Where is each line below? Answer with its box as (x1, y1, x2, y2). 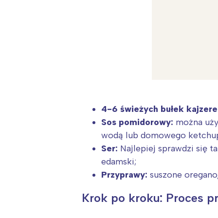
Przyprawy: (101, 169, 147, 180)
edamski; (101, 156, 136, 167)
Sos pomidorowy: (101, 116, 173, 127)
